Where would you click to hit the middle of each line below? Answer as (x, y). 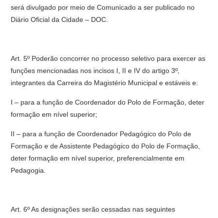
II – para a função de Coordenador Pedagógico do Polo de (101, 134)
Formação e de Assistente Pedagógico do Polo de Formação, (106, 146)
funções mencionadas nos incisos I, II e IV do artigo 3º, (95, 71)
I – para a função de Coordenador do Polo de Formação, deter (108, 102)
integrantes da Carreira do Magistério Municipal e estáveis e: (105, 83)
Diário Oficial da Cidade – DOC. (60, 19)
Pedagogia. (28, 170)
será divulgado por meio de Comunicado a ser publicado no (103, 7)
